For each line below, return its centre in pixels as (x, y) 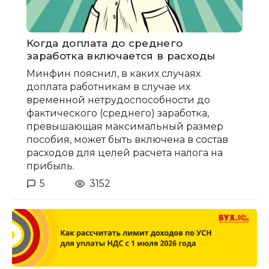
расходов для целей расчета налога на (125, 153)
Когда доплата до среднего (105, 44)
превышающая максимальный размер (125, 127)
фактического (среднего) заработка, (118, 113)
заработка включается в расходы (121, 56)
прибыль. (50, 166)
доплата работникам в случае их (108, 87)
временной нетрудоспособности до (118, 100)
